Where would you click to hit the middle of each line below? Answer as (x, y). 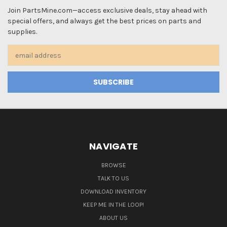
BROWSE (113, 165)
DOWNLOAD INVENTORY (113, 191)
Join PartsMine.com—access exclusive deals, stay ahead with (107, 10)
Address (21, 61)
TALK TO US (113, 178)
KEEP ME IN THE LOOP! (113, 204)
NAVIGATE (113, 146)
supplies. (22, 32)
